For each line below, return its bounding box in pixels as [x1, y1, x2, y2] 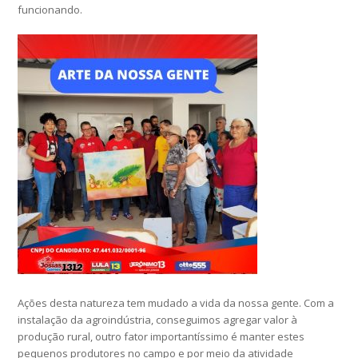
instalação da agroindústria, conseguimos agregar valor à [18, 312, 298, 328]
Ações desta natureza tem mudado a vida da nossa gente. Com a [18, 296, 335, 311]
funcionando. [18, 2, 83, 18]
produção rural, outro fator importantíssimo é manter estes [18, 329, 305, 344]
